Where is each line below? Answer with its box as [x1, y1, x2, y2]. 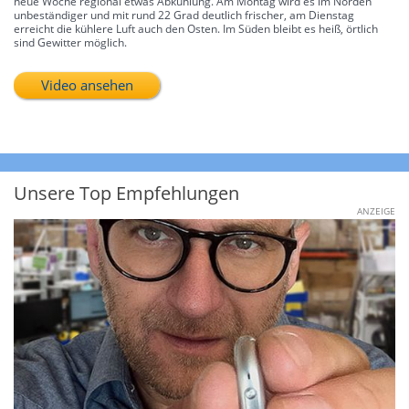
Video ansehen [40, 75, 133, 94]
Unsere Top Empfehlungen [14, 180, 239, 205]
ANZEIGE [357, 204, 395, 217]
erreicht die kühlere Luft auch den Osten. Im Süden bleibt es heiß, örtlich [14, 20, 378, 37]
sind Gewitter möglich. [14, 34, 127, 50]
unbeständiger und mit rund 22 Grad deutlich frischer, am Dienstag [14, 6, 354, 23]
